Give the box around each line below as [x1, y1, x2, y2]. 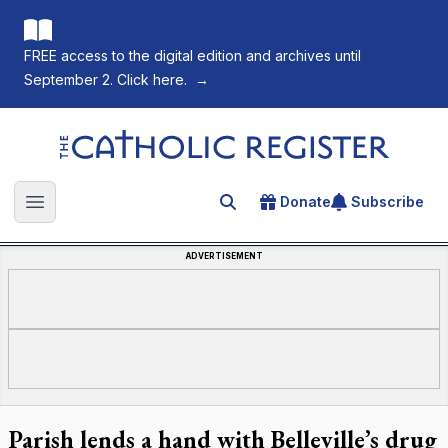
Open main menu [33, 202, 164, 223]
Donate [280, 193, 331, 210]
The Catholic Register [55, 129, 217, 149]
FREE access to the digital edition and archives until [24, 47, 361, 64]
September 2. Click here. [24, 71, 187, 88]
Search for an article [219, 195, 377, 215]
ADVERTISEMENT [185, 251, 263, 261]
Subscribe [351, 193, 424, 210]
